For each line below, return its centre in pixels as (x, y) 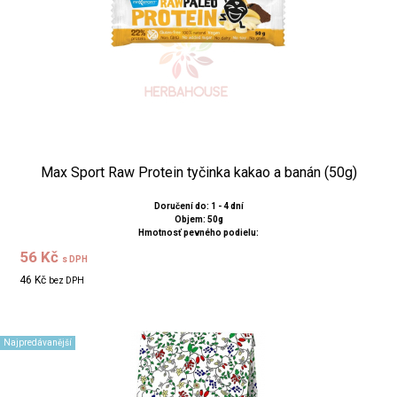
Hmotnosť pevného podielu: (198, 232)
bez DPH (67, 280)
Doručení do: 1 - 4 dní (198, 206)
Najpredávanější (38, 342)
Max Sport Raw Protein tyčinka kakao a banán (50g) (198, 172)
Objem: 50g (198, 219)
